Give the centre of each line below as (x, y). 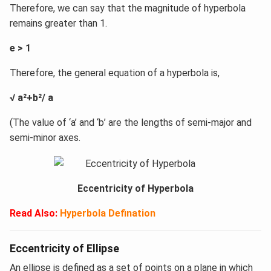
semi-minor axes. (46, 138)
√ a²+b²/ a (33, 98)
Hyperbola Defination (108, 213)
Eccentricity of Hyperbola (135, 188)
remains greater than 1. (58, 24)
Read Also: (34, 213)
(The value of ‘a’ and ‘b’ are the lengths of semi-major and (131, 123)
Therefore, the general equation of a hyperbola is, (116, 73)
